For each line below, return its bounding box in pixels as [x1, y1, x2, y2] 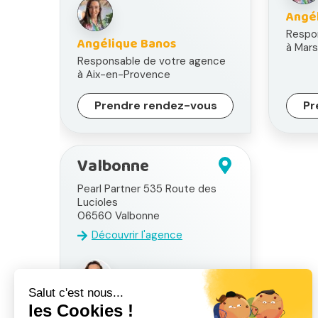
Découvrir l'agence [92, 228, 182, 243]
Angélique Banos [77, 34, 176, 55]
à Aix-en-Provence [77, 67, 170, 82]
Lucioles [77, 195, 118, 210]
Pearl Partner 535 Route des [77, 182, 216, 197]
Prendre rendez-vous [94, 98, 217, 114]
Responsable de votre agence [77, 54, 226, 69]
